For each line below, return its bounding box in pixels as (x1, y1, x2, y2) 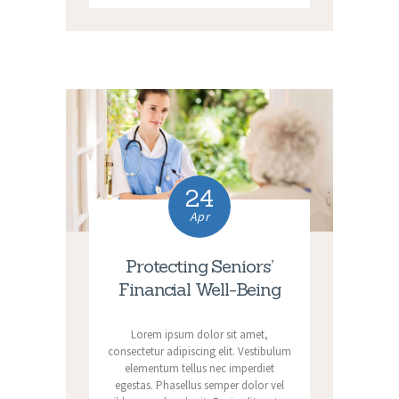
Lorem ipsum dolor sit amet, (130, 327, 269, 343)
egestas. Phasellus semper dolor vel (114, 378, 285, 394)
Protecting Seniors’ (126, 255, 273, 278)
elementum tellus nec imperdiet (124, 361, 275, 377)
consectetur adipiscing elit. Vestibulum (107, 344, 292, 360)
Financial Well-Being (118, 278, 281, 301)
